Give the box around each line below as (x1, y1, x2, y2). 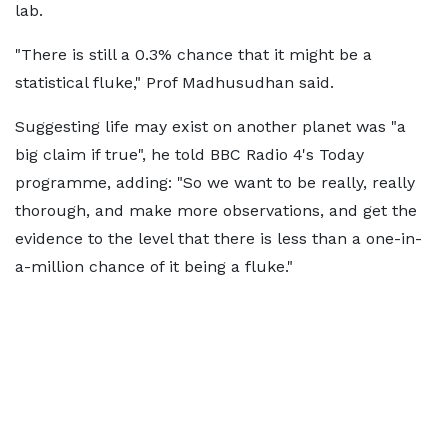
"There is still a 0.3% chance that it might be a (15, 45, 372, 64)
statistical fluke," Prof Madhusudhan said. (15, 73, 334, 92)
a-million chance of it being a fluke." (15, 257, 293, 276)
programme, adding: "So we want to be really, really (15, 173, 415, 192)
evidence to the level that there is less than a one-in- (15, 229, 422, 248)
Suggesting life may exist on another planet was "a (15, 117, 406, 136)
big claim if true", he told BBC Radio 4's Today (15, 145, 364, 164)
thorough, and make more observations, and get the (15, 201, 417, 220)
